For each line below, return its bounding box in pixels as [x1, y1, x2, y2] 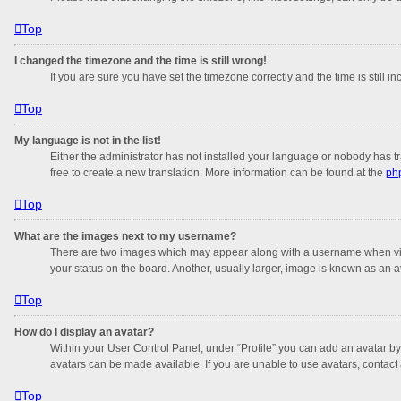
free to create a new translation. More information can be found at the [50, 166, 386, 179]
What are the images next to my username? [14, 229, 236, 243]
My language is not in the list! [14, 133, 161, 147]
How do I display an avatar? [14, 325, 154, 338]
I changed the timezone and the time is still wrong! [14, 54, 267, 67]
